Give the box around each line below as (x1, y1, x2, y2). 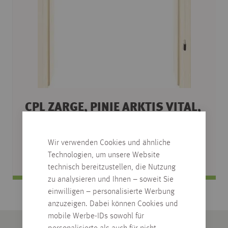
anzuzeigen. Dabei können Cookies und (48, 199, 178, 208)
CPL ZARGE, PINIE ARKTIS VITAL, (25, 102, 201, 115)
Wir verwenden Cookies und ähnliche (48, 138, 170, 147)
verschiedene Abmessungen (25, 137, 124, 146)
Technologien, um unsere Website (48, 151, 160, 159)
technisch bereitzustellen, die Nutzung (48, 163, 176, 172)
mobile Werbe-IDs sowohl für (48, 212, 144, 220)
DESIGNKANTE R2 (25, 117, 120, 130)
